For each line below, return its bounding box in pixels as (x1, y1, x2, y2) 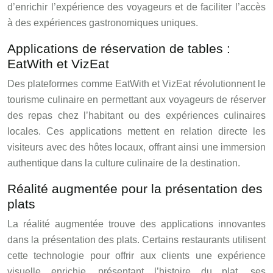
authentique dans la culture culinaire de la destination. (7, 157, 240, 168)
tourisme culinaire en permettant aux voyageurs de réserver (7, 94, 266, 105)
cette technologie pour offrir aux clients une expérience (7, 250, 266, 261)
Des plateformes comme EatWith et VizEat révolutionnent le (7, 78, 266, 89)
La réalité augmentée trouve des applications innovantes (7, 218, 266, 229)
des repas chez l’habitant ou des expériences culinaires (7, 110, 266, 121)
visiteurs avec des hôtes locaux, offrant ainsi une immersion (7, 141, 266, 152)
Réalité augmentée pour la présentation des (7, 181, 263, 196)
